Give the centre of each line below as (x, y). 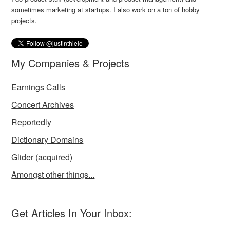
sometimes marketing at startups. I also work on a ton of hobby (106, 9)
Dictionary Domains (47, 139)
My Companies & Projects (71, 63)
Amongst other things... (53, 174)
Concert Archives (43, 104)
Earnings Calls (39, 87)
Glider (23, 157)
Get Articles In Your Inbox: (72, 213)
